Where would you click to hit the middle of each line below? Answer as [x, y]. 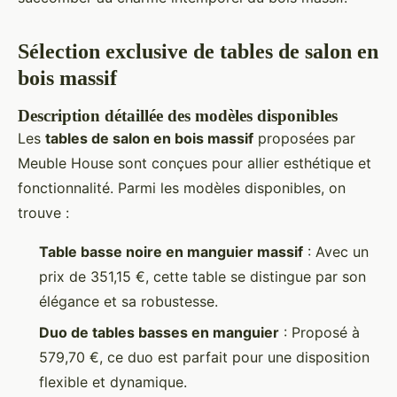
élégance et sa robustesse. [128, 302]
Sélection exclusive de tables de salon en [198, 52]
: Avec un [336, 252]
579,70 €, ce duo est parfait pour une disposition [204, 357]
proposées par [304, 139]
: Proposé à [319, 332]
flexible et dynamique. [113, 381]
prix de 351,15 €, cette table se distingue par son [202, 277]
